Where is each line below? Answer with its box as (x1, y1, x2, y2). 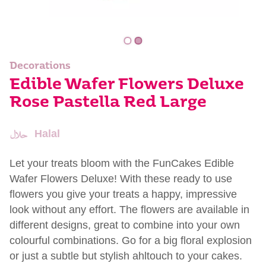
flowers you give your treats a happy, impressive (9, 188, 237, 201)
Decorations (9, 62, 71, 71)
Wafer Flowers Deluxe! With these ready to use (9, 173, 232, 185)
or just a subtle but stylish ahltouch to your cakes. (9, 250, 242, 262)
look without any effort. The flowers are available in (9, 204, 249, 216)
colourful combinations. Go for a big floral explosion (9, 235, 252, 247)
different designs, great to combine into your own (9, 219, 240, 232)
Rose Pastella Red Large (9, 95, 207, 110)
